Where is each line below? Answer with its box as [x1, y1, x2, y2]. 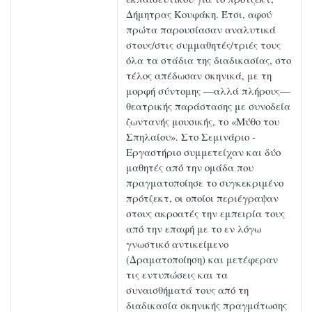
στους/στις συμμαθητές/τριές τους [126, 38, 281, 52]
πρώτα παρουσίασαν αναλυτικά [126, 22, 276, 37]
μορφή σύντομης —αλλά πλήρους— [126, 84, 290, 98]
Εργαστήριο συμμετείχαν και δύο [126, 145, 281, 159]
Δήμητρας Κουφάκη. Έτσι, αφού [126, 7, 272, 22]
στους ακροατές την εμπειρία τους [126, 206, 285, 221]
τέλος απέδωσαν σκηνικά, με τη [126, 68, 272, 83]
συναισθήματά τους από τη [126, 283, 249, 297]
